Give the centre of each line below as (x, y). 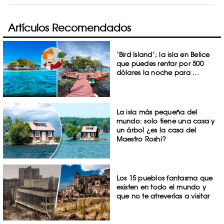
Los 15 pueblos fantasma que (164, 178)
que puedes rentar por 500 (160, 63)
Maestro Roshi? (141, 139)
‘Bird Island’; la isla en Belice (163, 54)
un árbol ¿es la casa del (156, 130)
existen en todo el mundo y (161, 187)
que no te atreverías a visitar (163, 196)
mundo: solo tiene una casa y (165, 121)
